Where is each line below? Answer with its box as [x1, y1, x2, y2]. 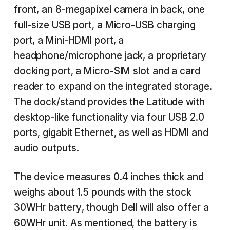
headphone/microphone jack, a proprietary [13, 50, 206, 62]
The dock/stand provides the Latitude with [13, 96, 205, 108]
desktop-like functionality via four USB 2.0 [13, 111, 204, 123]
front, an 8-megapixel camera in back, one [13, 4, 205, 15]
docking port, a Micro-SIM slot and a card [13, 65, 200, 77]
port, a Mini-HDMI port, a [13, 34, 124, 46]
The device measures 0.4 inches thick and [13, 171, 204, 183]
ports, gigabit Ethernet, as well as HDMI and [13, 127, 208, 139]
